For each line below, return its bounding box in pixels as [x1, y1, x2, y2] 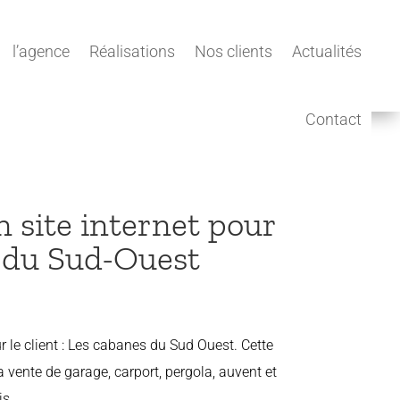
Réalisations [89, 42, 175, 61]
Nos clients [195, 42, 272, 61]
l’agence [12, 42, 70, 61]
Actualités [292, 42, 362, 61]
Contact [305, 110, 362, 129]
